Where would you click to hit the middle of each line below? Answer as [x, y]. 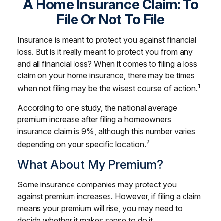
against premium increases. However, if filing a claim [109, 196]
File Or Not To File [110, 19]
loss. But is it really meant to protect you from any [105, 52]
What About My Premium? [90, 164]
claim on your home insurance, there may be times [106, 75]
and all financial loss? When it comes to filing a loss [107, 64]
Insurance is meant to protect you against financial [107, 40]
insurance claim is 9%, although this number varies [106, 131]
